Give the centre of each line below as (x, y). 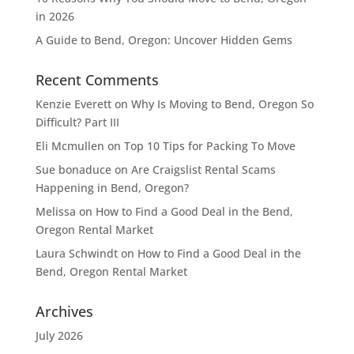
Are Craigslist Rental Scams (203, 169)
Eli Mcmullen (70, 145)
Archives (64, 311)
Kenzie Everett (73, 104)
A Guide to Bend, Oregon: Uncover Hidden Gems (164, 40)
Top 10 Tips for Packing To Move (209, 145)
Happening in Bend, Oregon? (112, 187)
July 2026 (59, 335)
